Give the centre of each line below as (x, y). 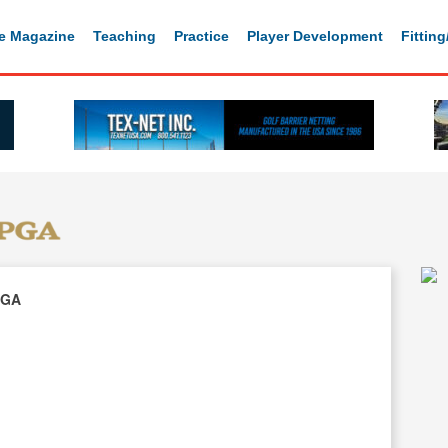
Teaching (124, 35)
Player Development (315, 35)
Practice (201, 35)
